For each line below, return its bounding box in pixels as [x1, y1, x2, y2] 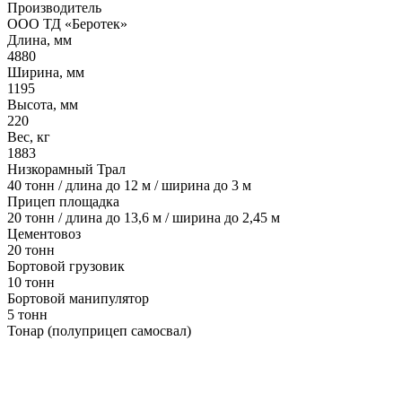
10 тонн [7, 275, 55, 291]
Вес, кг [7, 129, 50, 145]
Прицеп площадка [7, 194, 119, 210]
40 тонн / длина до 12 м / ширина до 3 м [7, 178, 251, 194]
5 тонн [7, 307, 48, 323]
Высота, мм [7, 97, 78, 113]
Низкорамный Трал [7, 162, 126, 178]
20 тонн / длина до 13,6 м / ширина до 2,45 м [7, 210, 280, 226]
